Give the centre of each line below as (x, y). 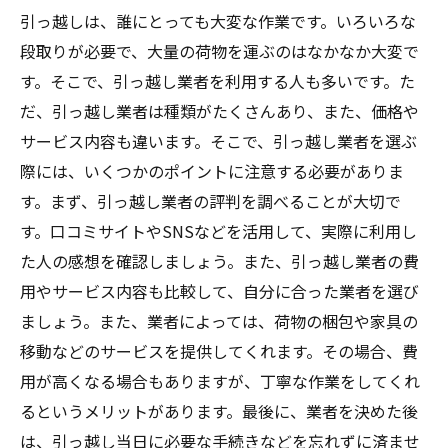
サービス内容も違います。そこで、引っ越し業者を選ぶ (218, 140)
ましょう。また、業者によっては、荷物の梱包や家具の (219, 320)
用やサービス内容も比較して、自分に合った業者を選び (219, 290)
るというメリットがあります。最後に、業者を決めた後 (219, 410)
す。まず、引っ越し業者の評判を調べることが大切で (210, 200)
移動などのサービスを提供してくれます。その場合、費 (219, 350)
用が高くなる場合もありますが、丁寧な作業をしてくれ (220, 380)
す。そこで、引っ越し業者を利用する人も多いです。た (217, 80)
